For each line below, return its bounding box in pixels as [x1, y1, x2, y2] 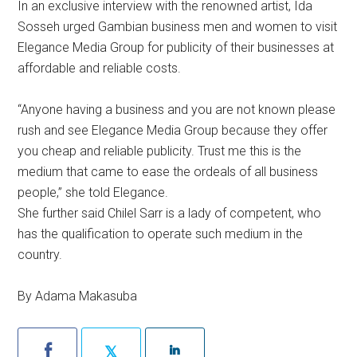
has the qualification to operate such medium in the [18, 226, 304, 242]
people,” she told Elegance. [18, 185, 169, 201]
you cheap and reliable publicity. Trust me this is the [18, 143, 302, 159]
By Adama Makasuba [18, 288, 138, 304]
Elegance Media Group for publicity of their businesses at [18, 40, 335, 56]
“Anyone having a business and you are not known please [18, 102, 336, 118]
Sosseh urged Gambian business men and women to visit [18, 19, 338, 35]
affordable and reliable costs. [18, 61, 182, 76]
